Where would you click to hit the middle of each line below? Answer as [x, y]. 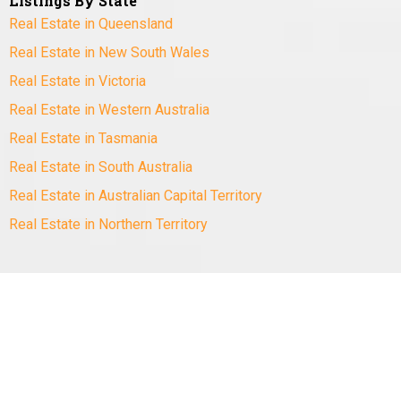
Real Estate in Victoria [77, 81]
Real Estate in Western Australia [109, 110]
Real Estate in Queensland [91, 24]
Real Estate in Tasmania [83, 139]
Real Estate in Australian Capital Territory [136, 196]
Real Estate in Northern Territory [108, 225]
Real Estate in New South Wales [109, 53]
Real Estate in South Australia [101, 167]
